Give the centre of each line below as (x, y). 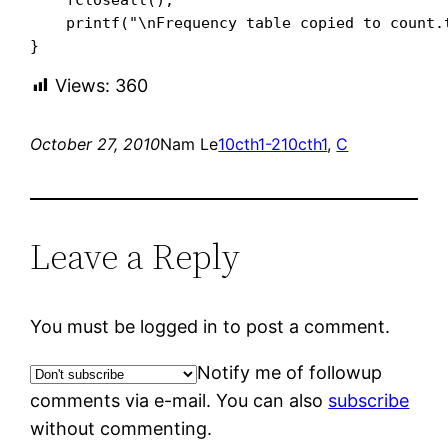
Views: (83, 85)
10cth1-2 (250, 143)
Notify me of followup (290, 372)
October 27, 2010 (95, 143)
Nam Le (189, 143)
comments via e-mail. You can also (179, 400)
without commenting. (121, 428)
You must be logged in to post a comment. (210, 326)
